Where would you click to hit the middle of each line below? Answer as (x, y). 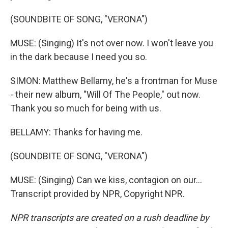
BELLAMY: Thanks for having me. (76, 132)
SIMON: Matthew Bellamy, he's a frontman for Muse (114, 81)
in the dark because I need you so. (79, 57)
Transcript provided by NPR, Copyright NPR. (97, 194)
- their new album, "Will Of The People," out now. (105, 94)
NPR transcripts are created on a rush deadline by (110, 218)
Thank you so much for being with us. (86, 108)
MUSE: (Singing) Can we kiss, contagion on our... (106, 180)
